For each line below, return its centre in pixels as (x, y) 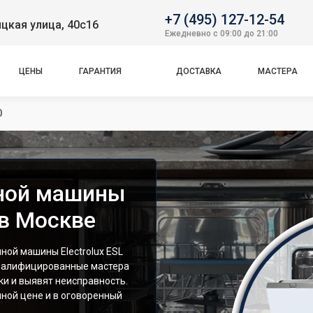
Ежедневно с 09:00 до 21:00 (221, 33)
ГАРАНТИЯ (101, 71)
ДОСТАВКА (198, 71)
